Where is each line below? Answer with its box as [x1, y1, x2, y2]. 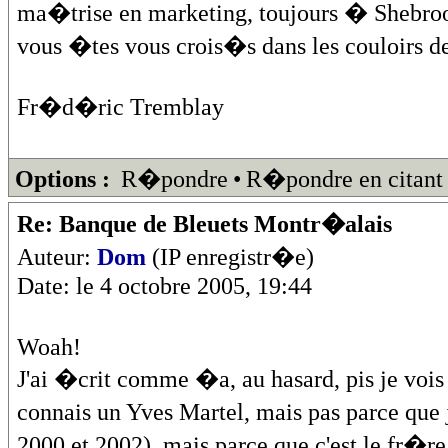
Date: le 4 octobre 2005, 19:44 [17, 272, 312, 299]
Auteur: [17, 243, 97, 270]
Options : [15, 165, 110, 192]
